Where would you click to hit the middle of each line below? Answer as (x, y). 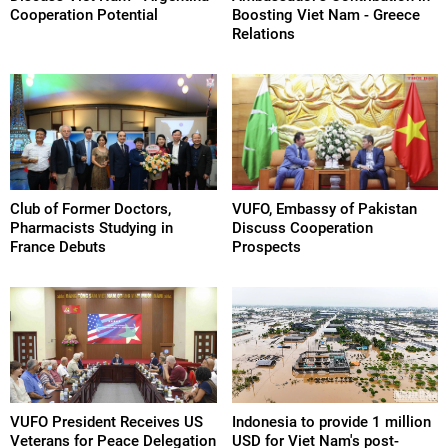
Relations (263, 33)
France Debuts (58, 247)
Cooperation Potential (84, 14)
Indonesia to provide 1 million (331, 422)
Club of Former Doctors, (90, 209)
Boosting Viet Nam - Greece (325, 14)
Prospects (266, 247)
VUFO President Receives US (106, 422)
